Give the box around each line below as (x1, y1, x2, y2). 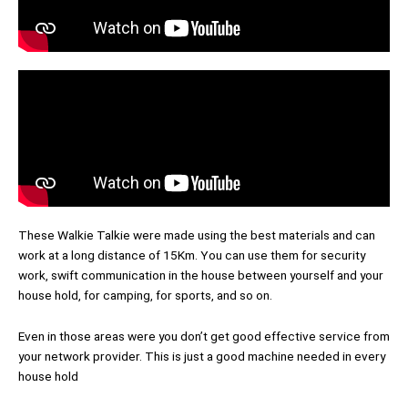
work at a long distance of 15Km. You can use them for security (18, 247, 365, 262)
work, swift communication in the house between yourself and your (18, 267, 383, 282)
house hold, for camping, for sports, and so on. (18, 287, 275, 302)
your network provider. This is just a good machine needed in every (18, 349, 385, 364)
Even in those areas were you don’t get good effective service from (18, 329, 390, 344)
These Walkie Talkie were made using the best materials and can (18, 227, 375, 242)
